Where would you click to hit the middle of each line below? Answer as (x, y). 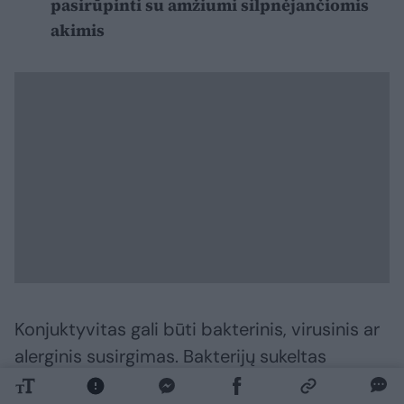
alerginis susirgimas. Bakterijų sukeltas (170, 356)
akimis (78, 30)
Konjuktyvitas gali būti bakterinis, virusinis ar (197, 329)
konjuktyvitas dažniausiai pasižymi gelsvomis (200, 383)
